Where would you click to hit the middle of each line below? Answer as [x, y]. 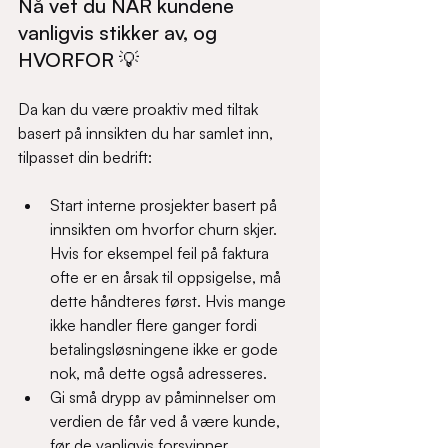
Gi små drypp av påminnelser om [165, 397]
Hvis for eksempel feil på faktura [161, 253]
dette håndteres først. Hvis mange [170, 301]
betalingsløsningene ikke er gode [166, 349]
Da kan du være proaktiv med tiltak [140, 109]
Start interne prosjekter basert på [165, 205]
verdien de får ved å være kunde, [167, 421]
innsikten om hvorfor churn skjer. [165, 229]
